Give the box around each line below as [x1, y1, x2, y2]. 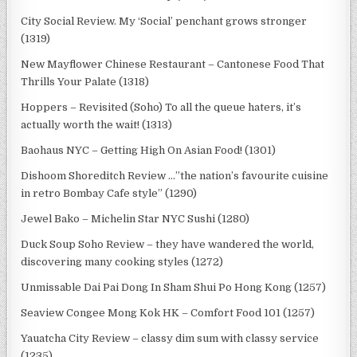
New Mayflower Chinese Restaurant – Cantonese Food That [21, 57, 325, 70]
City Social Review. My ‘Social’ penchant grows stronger [21, 14, 308, 27]
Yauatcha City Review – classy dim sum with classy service [21, 331, 320, 344]
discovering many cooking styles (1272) [21, 255, 224, 268]
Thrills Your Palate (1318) [21, 75, 150, 88]
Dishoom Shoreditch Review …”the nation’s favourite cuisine [21, 169, 329, 182]
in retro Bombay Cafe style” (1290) [21, 186, 198, 199]
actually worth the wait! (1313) [21, 118, 173, 131]
